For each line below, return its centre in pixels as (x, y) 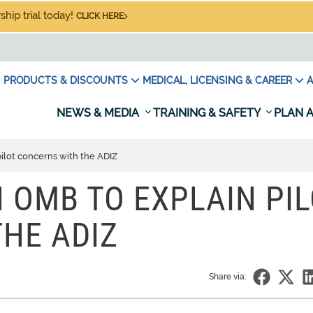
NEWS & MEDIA (99, 113)
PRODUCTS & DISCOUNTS (66, 80)
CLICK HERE (100, 16)
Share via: (227, 277)
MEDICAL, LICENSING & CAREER (217, 80)
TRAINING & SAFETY (208, 113)
